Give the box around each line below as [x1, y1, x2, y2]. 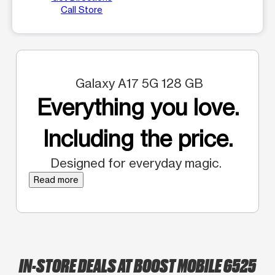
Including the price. [42, 125, 233, 152]
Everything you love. [36, 93, 239, 121]
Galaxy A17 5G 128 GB [72, 75, 203, 91]
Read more [34, 174, 79, 185]
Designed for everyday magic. [50, 155, 225, 171]
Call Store [61, 4, 103, 15]
